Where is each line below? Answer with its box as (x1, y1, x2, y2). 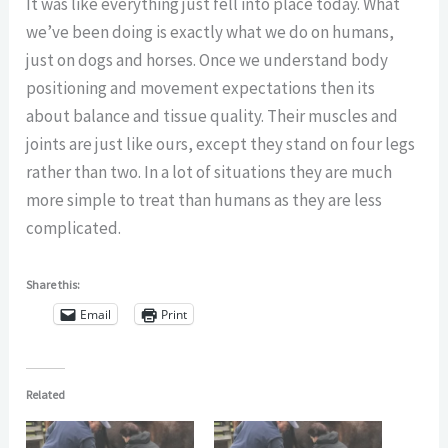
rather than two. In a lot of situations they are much (26, 160, 393, 183)
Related (26, 387, 66, 403)
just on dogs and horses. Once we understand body (26, 48, 389, 71)
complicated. (26, 216, 122, 239)
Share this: (26, 277, 81, 293)
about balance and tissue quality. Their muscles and (26, 104, 399, 127)
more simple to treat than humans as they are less (26, 188, 383, 211)
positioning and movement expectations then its (26, 76, 376, 99)
